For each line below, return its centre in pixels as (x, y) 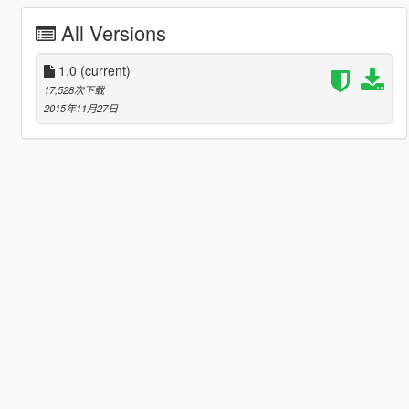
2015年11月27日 (80, 107)
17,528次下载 (73, 89)
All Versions (113, 32)
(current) (105, 70)
